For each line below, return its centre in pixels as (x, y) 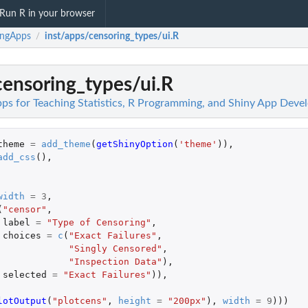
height (134, 300)
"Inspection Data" (115, 261)
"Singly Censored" (115, 248)
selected (24, 274)
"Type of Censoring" (99, 222)
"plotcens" (79, 300)
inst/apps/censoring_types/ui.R (112, 37)
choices (22, 235)
